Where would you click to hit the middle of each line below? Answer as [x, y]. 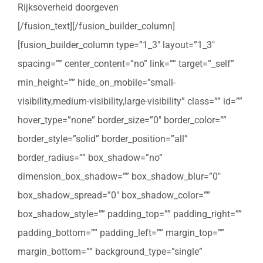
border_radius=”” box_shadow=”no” [90, 158]
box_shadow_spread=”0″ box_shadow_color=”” [114, 195]
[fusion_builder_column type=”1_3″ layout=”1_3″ [116, 45]
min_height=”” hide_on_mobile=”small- [97, 83]
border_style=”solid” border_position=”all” [103, 139]
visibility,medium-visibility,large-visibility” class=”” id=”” [130, 102]
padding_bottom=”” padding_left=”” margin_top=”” [121, 233]
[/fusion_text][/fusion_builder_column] [96, 26]
